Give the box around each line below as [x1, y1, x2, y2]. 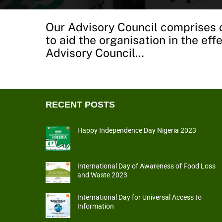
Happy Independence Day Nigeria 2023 [77, 126, 197, 135]
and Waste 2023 [77, 170, 128, 179]
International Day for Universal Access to [77, 193, 202, 202]
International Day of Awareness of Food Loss [77, 162, 216, 170]
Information [77, 202, 114, 211]
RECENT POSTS [46, 99, 115, 110]
